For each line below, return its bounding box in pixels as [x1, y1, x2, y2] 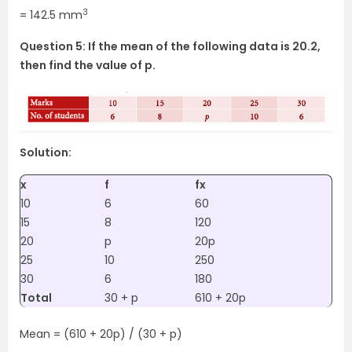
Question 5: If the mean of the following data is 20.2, [20, 38, 321, 55]
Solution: [20, 144, 71, 160]
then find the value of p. [20, 57, 156, 74]
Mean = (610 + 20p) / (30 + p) [20, 325, 182, 342]
